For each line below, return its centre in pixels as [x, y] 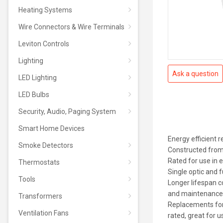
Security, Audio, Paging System [67, 111]
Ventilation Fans [43, 213]
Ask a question [195, 74]
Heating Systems [45, 10]
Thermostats [39, 162]
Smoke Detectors [46, 145]
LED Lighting [37, 78]
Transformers [40, 196]
